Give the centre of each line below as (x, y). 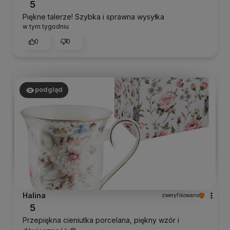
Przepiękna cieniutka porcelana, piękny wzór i (101, 220)
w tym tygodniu (46, 26)
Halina (34, 196)
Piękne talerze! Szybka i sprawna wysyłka (93, 16)
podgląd (49, 90)
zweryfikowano (180, 195)
